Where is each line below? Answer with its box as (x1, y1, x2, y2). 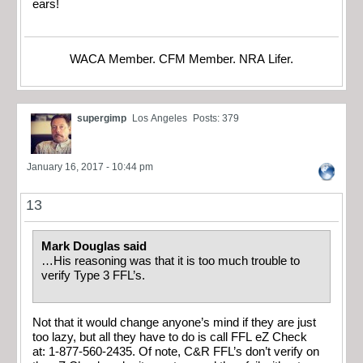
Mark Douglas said (41, 239, 150, 253)
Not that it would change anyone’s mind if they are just (32, 315, 316, 329)
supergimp (77, 112, 126, 124)
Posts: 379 (193, 112, 239, 124)
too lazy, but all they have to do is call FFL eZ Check (32, 330, 307, 344)
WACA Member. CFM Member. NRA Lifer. (70, 52, 293, 66)
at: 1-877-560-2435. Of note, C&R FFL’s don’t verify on (32, 344, 319, 358)
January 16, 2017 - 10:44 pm (27, 160, 153, 173)
